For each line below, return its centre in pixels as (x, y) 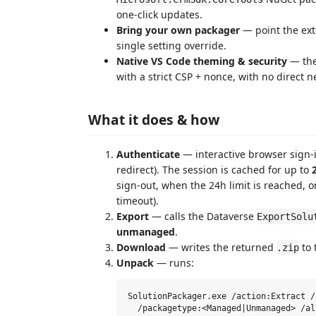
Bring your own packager (178, 30)
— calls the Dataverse (203, 216)
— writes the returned (221, 247)
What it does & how (154, 120)
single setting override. (171, 45)
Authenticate (148, 154)
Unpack (135, 263)
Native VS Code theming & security (202, 61)
